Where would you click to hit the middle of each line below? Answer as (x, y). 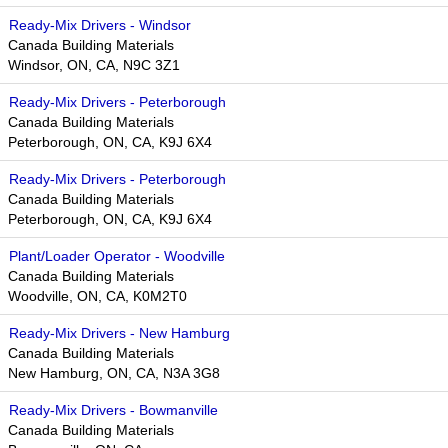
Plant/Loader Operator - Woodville (117, 256)
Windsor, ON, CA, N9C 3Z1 (94, 65)
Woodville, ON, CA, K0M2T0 (97, 296)
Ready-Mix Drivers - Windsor (100, 25)
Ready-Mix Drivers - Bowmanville (113, 410)
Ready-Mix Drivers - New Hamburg (119, 333)
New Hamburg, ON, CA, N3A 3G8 (114, 373)
